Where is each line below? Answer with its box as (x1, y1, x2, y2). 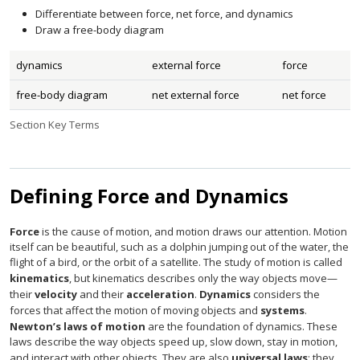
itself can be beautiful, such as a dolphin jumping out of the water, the (10, 239, 349, 254)
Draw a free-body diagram (35, 22, 164, 37)
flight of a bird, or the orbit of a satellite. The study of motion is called (10, 255, 342, 269)
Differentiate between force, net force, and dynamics (35, 6, 293, 21)
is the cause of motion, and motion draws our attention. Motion (39, 224, 347, 239)
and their (77, 287, 126, 301)
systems (260, 303, 305, 317)
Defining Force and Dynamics (10, 182, 288, 209)
